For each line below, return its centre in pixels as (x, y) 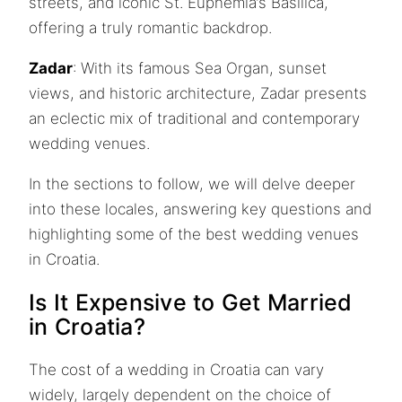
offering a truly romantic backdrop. (150, 27)
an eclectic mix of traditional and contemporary (194, 118)
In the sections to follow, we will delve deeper (192, 184)
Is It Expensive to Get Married (191, 302)
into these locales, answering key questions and (200, 209)
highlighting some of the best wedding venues (194, 234)
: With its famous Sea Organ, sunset (200, 68)
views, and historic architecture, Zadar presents (198, 93)
